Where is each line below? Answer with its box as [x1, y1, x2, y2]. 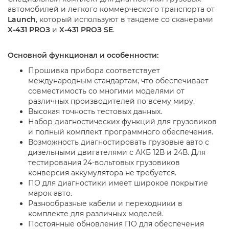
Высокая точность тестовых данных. [28, 106, 162, 116]
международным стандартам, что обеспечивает [28, 76, 209, 85]
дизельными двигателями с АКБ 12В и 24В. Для [28, 147, 205, 157]
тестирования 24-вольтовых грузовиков [28, 157, 180, 167]
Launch [8, 14, 36, 24]
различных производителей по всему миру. [28, 96, 195, 106]
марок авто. [28, 188, 72, 198]
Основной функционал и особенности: [8, 50, 158, 60]
